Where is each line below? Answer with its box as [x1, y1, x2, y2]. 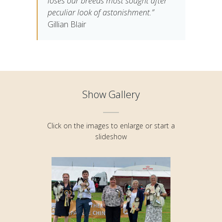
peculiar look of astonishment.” [48, 7, 154, 18]
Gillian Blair [48, 19, 86, 30]
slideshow [95, 132, 127, 142]
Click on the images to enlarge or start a [47, 121, 175, 131]
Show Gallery [82, 88, 140, 102]
